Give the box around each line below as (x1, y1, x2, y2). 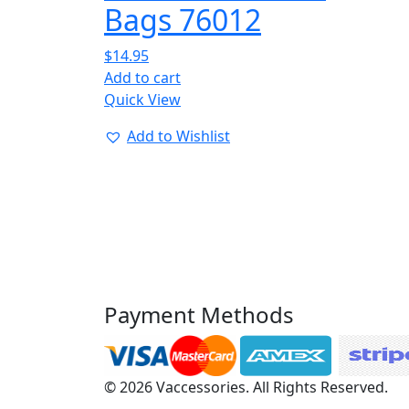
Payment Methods (104, 299, 294, 330)
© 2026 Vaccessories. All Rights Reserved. (104, 377, 388, 397)
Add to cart (104, 68, 181, 88)
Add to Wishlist (127, 126, 230, 146)
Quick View (104, 89, 181, 110)
